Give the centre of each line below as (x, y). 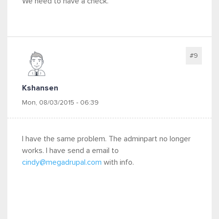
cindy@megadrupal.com (62, 162)
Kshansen (40, 88)
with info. (118, 162)
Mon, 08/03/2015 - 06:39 (60, 103)
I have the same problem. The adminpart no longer (106, 139)
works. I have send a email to (70, 151)
